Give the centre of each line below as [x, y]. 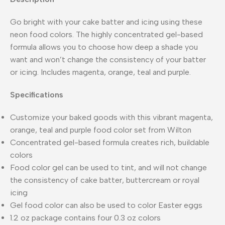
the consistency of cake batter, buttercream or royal [105, 180]
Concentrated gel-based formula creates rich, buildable [110, 142]
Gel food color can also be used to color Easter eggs [106, 205]
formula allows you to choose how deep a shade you [104, 47]
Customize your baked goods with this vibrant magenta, [111, 117]
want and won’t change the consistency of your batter [108, 59]
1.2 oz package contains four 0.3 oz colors [85, 217]
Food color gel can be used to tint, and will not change [108, 167]
